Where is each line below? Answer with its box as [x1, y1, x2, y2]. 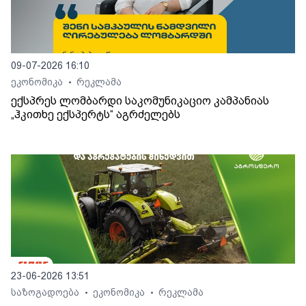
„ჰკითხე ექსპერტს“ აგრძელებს [11, 108, 180, 122]
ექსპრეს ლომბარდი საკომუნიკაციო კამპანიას [11, 94, 269, 108]
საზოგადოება [11, 287, 82, 298]
